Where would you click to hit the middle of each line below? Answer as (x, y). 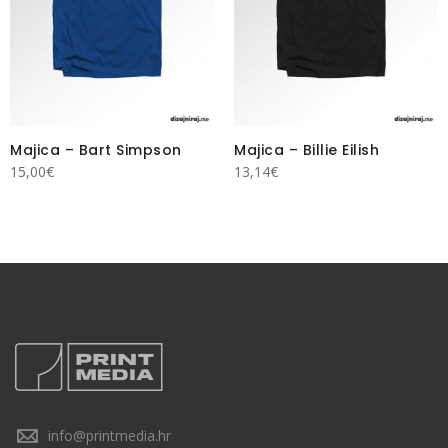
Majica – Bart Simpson (96, 150)
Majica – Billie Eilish (306, 150)
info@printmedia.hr (109, 435)
